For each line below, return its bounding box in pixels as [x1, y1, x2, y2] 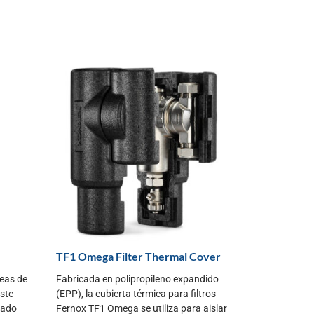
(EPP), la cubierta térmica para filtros [56, 287, 216, 299]
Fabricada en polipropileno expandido [56, 273, 219, 285]
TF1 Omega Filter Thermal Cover [56, 249, 221, 263]
